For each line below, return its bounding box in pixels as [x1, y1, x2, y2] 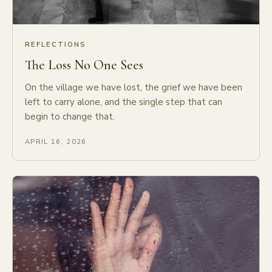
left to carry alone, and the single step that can [25, 96, 222, 109]
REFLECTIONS [25, 40, 86, 50]
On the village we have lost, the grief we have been [25, 81, 242, 94]
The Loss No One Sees [25, 57, 143, 73]
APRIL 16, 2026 [25, 137, 87, 147]
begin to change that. [25, 110, 115, 123]
